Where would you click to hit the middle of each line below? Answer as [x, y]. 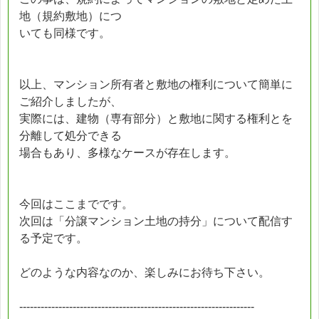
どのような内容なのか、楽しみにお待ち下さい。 [145, 272]
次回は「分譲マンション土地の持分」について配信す [156, 221]
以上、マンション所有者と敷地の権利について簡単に [156, 84]
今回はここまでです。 [76, 204]
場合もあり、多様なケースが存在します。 [127, 152]
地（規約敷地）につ [70, 16]
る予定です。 [53, 238]
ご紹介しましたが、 [70, 101]
